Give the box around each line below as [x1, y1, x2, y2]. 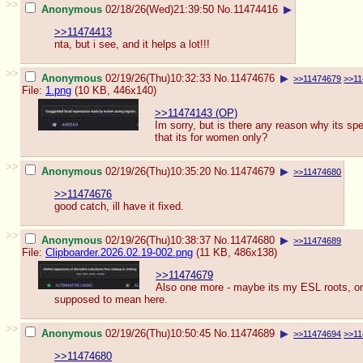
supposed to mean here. [54, 293, 168, 306]
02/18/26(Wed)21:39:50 [105, 2, 214, 15]
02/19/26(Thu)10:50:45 [105, 327, 211, 340]
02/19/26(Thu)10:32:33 [105, 71, 211, 84]
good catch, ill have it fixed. [54, 200, 184, 213]
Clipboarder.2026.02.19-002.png [45, 246, 193, 258]
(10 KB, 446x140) [71, 83, 156, 96]
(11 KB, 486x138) [193, 246, 277, 258]
